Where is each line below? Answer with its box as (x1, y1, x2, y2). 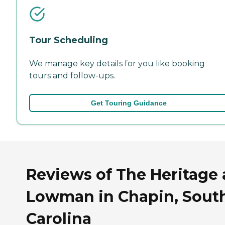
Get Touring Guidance (90, 98, 167, 107)
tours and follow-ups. (29, 70, 115, 80)
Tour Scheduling (29, 34, 108, 46)
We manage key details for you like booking (29, 58, 205, 68)
